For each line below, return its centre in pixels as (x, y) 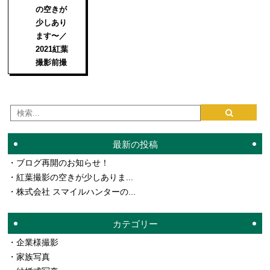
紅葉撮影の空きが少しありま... (75, 177)
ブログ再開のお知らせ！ (63, 162)
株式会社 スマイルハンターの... (76, 191)
